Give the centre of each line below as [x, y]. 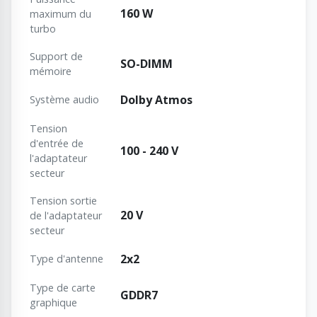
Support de [56, 57]
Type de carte [63, 288]
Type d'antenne [67, 259]
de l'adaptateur [66, 216]
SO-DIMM [146, 64]
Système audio [64, 100]
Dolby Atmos [156, 100]
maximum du [60, 14]
